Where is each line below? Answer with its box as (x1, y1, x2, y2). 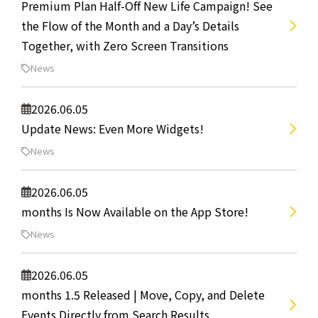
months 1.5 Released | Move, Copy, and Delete (21, 286, 265, 303)
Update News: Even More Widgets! (21, 120, 204, 137)
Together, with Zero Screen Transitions (21, 37, 229, 54)
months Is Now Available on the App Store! (21, 203, 248, 220)
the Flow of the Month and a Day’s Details (21, 17, 239, 34)
